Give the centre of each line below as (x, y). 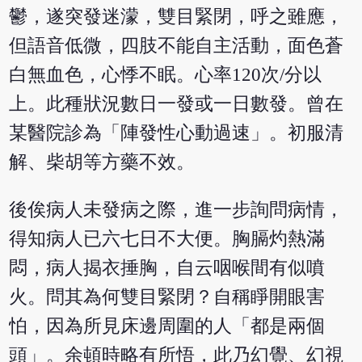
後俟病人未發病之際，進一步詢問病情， (177, 209)
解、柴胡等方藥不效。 (102, 162)
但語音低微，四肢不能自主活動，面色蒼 (177, 45)
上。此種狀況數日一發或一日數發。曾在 (177, 103)
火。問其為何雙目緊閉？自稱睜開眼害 (167, 297)
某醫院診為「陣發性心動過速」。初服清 (177, 133)
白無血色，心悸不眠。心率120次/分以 (166, 74)
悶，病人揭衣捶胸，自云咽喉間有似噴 (167, 267)
